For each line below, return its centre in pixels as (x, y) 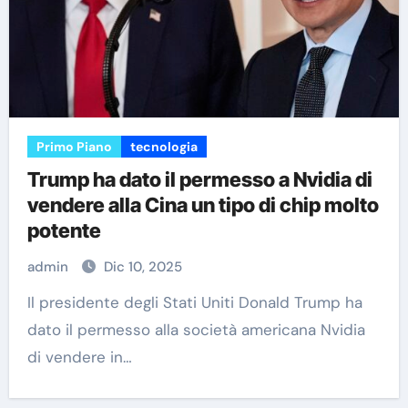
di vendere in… (79, 357)
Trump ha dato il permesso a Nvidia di (199, 179)
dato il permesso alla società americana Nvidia (196, 330)
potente (64, 230)
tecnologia (163, 147)
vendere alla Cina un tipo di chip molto (203, 205)
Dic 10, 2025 (143, 267)
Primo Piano (74, 147)
